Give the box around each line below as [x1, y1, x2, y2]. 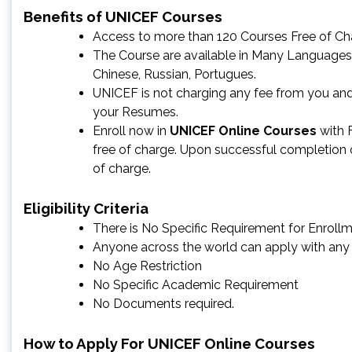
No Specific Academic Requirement [93, 277, 299, 292]
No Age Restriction [93, 258, 202, 273]
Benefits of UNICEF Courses [24, 7, 222, 25]
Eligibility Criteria [24, 199, 148, 217]
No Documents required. [93, 295, 234, 311]
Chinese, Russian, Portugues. [93, 66, 256, 82]
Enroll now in [93, 123, 170, 138]
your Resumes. [93, 104, 178, 119]
